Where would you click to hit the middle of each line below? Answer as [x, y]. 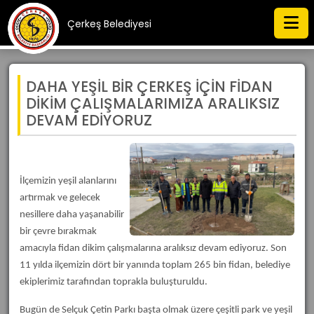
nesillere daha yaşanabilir [72, 215]
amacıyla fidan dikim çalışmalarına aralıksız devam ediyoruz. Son [153, 248]
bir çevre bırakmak [58, 232]
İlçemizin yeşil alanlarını [68, 181]
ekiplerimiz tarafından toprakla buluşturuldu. [114, 282]
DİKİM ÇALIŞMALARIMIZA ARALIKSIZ [153, 103]
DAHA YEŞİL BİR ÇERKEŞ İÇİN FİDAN [149, 87]
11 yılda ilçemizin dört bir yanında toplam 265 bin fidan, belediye [155, 265]
